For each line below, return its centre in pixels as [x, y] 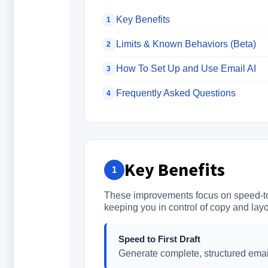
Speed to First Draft [159, 239]
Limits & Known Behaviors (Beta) [186, 44]
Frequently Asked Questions [176, 93]
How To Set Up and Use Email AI [186, 68]
